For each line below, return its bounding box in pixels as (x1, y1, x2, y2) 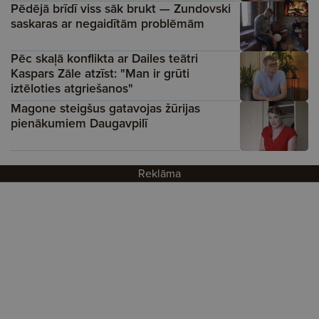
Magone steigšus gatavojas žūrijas (11, 98, 200, 117)
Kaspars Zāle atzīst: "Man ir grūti (11, 63, 189, 83)
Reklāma (138, 164, 181, 182)
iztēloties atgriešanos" (11, 78, 133, 98)
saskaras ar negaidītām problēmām (11, 14, 204, 33)
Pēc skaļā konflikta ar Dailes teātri (11, 48, 198, 68)
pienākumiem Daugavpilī (11, 113, 147, 132)
